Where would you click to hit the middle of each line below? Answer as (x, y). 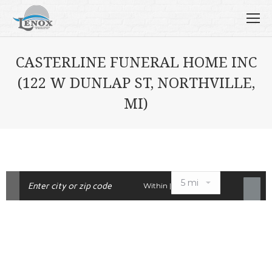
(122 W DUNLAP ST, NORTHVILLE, (136, 82)
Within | (157, 185)
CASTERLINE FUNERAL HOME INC (136, 62)
